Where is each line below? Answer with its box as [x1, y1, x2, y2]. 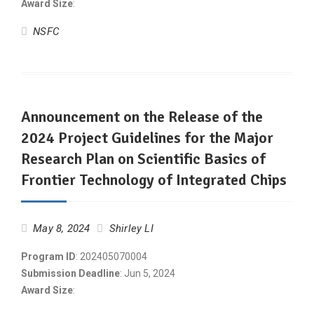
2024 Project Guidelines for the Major [21, 128, 273, 147]
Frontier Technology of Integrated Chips [21, 170, 287, 189]
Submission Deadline [21, 268, 120, 279]
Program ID [21, 251, 76, 262]
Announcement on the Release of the [21, 107, 263, 126]
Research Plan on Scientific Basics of [21, 149, 266, 168]
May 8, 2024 [33, 222, 90, 235]
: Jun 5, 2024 [120, 268, 175, 279]
